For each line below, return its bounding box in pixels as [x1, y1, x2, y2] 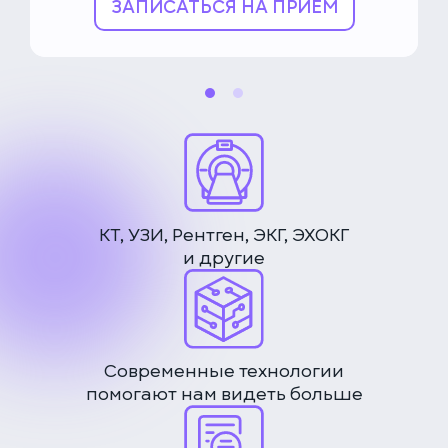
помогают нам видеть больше [85, 381, 363, 406]
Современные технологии [104, 358, 344, 383]
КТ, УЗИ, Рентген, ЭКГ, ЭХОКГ [99, 222, 349, 247]
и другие [183, 245, 265, 270]
